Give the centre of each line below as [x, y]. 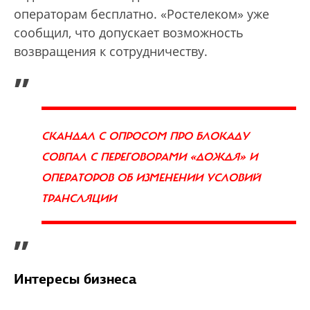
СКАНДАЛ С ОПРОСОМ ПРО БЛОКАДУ [145, 136]
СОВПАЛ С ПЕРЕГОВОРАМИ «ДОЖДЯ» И [149, 157]
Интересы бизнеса [75, 279]
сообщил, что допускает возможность [129, 32]
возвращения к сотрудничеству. [111, 51]
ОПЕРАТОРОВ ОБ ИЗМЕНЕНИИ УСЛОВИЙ [151, 177]
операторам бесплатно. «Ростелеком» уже [142, 13]
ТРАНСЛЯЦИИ [79, 198]
